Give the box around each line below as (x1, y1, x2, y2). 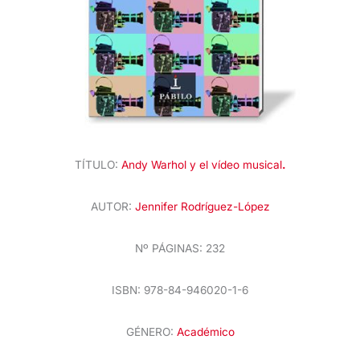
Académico (176, 325, 235, 338)
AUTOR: (90, 200, 135, 214)
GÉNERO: (125, 325, 177, 338)
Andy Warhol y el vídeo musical (121, 158, 282, 172)
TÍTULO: (74, 158, 121, 172)
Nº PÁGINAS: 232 (135, 241, 225, 255)
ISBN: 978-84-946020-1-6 (112, 283, 248, 297)
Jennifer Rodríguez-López (134, 200, 270, 214)
